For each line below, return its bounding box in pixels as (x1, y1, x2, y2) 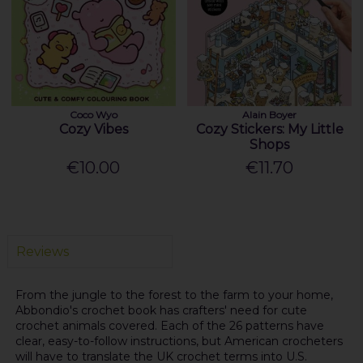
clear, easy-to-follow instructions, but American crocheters (15, 334, 343, 349)
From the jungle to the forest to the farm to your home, (15, 288, 333, 303)
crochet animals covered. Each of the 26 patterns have (15, 318, 324, 334)
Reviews (15, 243, 69, 259)
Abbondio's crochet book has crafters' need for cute (15, 303, 307, 318)
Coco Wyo (69, 109, 117, 122)
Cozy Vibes (58, 122, 128, 138)
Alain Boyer (242, 109, 297, 122)
